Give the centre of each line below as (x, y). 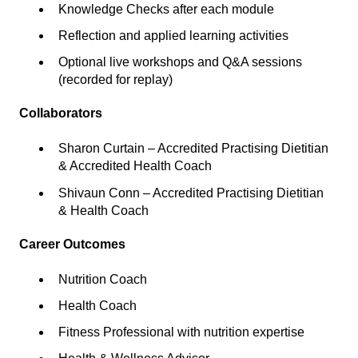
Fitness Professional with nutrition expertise (181, 332)
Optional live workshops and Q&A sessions (180, 62)
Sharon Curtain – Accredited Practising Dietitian (193, 149)
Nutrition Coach (103, 279)
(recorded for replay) (115, 79)
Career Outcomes (72, 244)
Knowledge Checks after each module (166, 9)
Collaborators (61, 113)
